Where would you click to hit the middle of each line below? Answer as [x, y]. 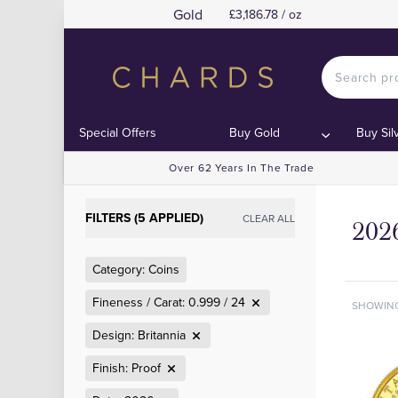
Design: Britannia [139, 335]
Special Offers [118, 132]
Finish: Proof [127, 368]
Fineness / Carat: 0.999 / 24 [169, 302]
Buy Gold [255, 132]
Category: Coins [136, 269]
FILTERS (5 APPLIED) [144, 218]
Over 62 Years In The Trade [242, 167]
